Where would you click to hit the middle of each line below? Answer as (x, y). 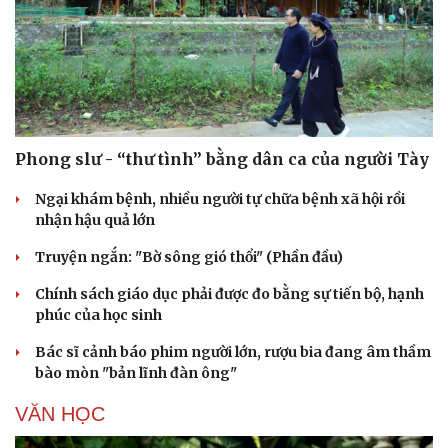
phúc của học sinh (98, 315)
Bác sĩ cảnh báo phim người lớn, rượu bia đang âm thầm (233, 352)
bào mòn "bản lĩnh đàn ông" (136, 373)
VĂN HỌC (60, 414)
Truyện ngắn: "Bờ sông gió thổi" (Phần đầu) (189, 257)
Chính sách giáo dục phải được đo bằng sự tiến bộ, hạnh (229, 294)
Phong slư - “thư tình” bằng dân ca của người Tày (222, 159)
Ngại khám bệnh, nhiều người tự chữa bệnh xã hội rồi (220, 199)
